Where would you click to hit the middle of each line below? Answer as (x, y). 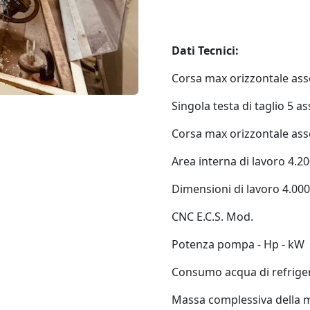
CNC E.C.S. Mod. (212, 217)
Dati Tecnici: (205, 51)
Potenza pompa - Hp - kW (238, 244)
